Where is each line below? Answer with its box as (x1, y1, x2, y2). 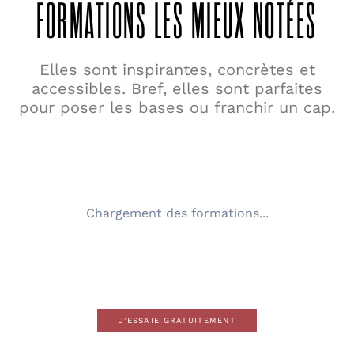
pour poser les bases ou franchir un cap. (19, 97, 335, 117)
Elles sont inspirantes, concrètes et (39, 59, 315, 79)
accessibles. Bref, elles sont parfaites (32, 78, 322, 98)
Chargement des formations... (85, 205, 269, 220)
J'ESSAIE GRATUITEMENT (119, 315, 235, 325)
